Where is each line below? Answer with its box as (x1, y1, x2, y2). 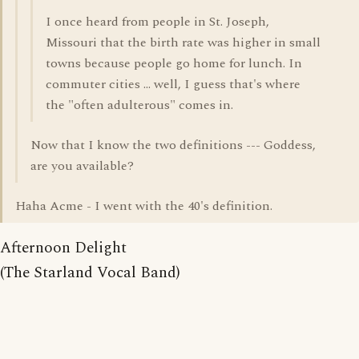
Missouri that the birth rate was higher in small (46, 33, 321, 52)
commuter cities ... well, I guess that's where (46, 75, 301, 94)
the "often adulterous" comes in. (46, 95, 233, 115)
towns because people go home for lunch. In (46, 54, 302, 73)
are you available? (30, 156, 134, 175)
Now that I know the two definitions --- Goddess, (30, 135, 316, 155)
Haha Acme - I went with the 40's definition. (15, 196, 272, 216)
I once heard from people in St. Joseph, (46, 12, 269, 31)
